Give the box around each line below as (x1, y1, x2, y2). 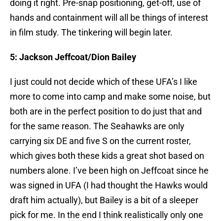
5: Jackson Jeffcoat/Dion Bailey (10, 52, 136, 63)
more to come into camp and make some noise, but (10, 91, 211, 102)
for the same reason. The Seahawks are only (10, 121, 184, 132)
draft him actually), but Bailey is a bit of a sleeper (10, 195, 198, 206)
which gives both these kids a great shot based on (10, 150, 204, 161)
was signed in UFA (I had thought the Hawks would (10, 180, 208, 191)
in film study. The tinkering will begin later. (10, 27, 173, 38)
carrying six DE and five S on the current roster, (10, 136, 191, 147)
